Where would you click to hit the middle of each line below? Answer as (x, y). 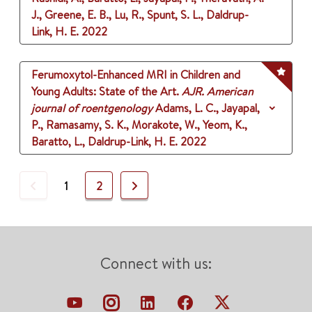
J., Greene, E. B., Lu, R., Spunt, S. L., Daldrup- (140, 15)
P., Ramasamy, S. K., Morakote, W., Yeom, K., (139, 125)
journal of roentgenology (92, 108)
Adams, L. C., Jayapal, (208, 108)
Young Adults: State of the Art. (105, 92)
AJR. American (218, 92)
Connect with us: (156, 264)
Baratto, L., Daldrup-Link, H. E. (104, 142)
